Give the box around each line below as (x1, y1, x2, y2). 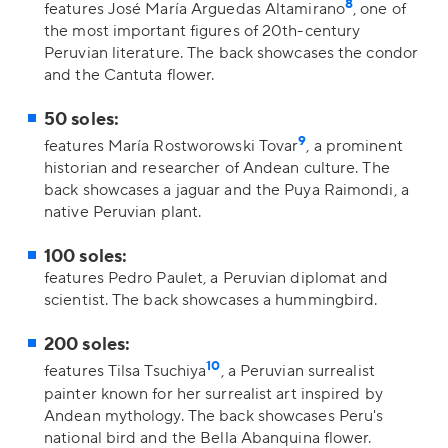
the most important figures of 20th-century (44, 20, 361, 41)
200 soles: (44, 333, 130, 357)
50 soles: (44, 107, 119, 131)
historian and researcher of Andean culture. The (44, 158, 390, 179)
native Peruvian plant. (44, 202, 202, 223)
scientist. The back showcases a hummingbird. (44, 290, 378, 311)
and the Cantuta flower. (44, 64, 215, 85)
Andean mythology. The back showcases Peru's (44, 405, 384, 426)
